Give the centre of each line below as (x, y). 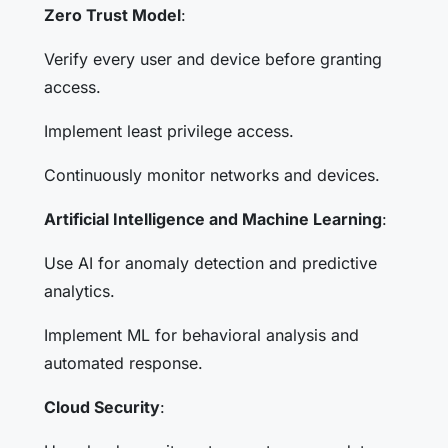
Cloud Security (102, 406)
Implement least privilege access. (169, 130)
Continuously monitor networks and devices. (212, 174)
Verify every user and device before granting (213, 58)
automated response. (123, 362)
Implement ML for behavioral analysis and (201, 334)
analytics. (79, 290)
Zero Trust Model (112, 14)
